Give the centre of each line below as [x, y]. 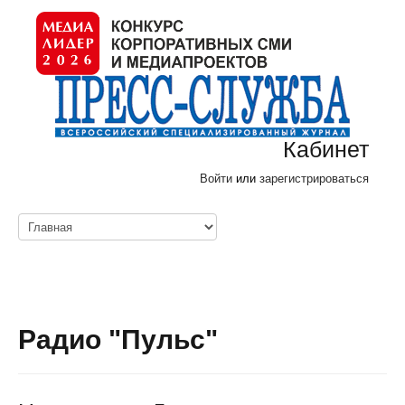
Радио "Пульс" [118, 339]
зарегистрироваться [314, 179]
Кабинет [326, 149]
